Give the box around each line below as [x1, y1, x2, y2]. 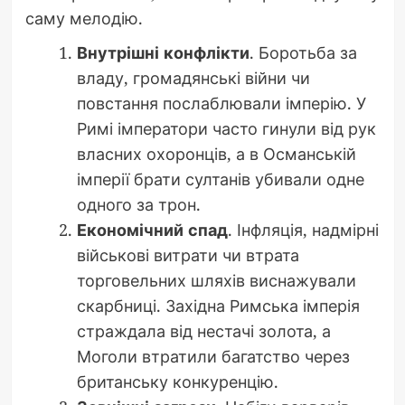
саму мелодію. [24, 6, 143, 29]
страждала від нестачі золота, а [76, 319, 331, 342]
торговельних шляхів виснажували [76, 268, 356, 291]
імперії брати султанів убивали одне [76, 167, 364, 190]
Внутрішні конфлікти [76, 41, 250, 63]
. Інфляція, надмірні [227, 218, 379, 240]
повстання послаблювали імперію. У [76, 91, 366, 114]
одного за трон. [76, 193, 201, 215]
